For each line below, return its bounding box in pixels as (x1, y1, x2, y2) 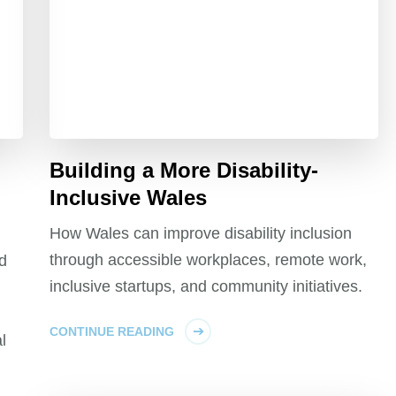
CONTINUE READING (49, 324, 175, 339)
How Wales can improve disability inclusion (49, 225, 353, 243)
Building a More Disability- (49, 158, 319, 183)
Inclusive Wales (49, 186, 208, 210)
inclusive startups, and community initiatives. (49, 278, 363, 296)
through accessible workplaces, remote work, (49, 251, 368, 270)
